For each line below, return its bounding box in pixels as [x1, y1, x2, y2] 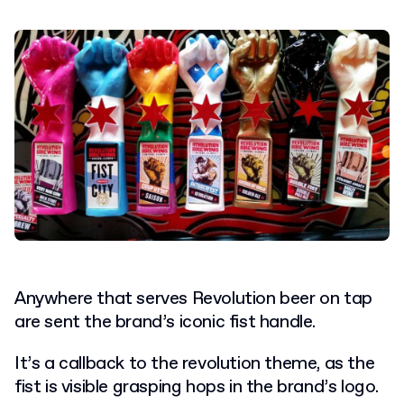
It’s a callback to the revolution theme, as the [14, 352, 375, 377]
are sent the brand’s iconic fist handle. [14, 310, 317, 335]
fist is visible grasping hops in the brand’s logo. [14, 375, 380, 400]
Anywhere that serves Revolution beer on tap [14, 287, 372, 312]
